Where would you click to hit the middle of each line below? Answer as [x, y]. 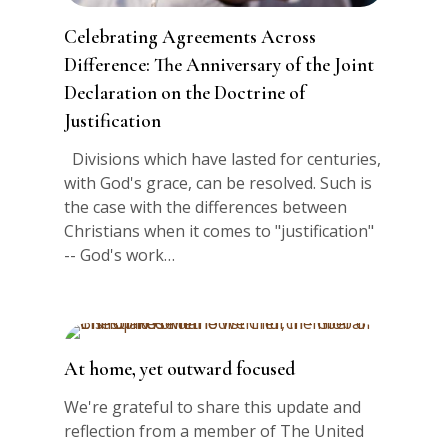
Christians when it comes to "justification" [219, 230]
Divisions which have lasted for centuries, [223, 158]
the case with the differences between [206, 206]
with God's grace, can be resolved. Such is [218, 182]
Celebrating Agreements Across [190, 36]
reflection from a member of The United [214, 430]
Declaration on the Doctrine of [185, 92]
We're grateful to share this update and [213, 406]
